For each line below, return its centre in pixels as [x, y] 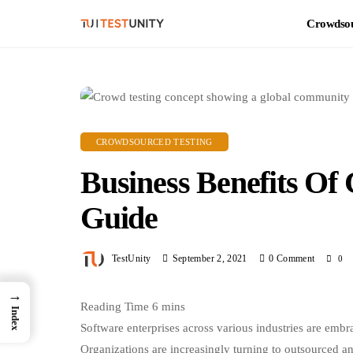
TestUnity [132, 258]
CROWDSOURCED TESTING [154, 142]
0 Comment [292, 258]
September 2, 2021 [210, 258]
